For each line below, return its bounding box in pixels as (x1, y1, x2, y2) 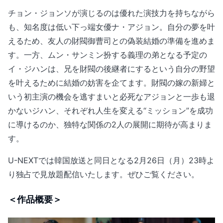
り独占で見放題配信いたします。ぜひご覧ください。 (8, 169, 199, 179)
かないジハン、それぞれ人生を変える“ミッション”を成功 (8, 105, 213, 115)
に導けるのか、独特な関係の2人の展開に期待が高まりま (8, 119, 212, 129)
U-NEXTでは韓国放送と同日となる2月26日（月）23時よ (8, 155, 215, 165)
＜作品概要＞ (8, 194, 62, 205)
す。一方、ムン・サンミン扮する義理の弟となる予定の (8, 49, 207, 60)
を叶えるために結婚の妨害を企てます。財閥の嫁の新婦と (8, 77, 215, 88)
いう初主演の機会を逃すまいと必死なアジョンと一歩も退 (8, 91, 215, 102)
